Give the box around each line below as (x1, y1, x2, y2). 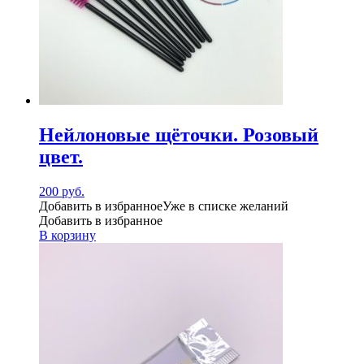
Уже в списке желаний (162, 198, 288, 213)
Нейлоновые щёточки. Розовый (39, 123, 318, 145)
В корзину (39, 227, 96, 242)
